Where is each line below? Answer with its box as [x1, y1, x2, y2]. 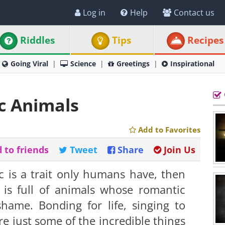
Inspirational [170, 59, 214, 68]
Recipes [187, 34, 223, 47]
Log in [83, 7, 105, 18]
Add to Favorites [138, 125, 200, 135]
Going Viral [11, 59, 48, 68]
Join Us [164, 144, 195, 156]
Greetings [117, 59, 150, 68]
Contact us [174, 7, 214, 18]
